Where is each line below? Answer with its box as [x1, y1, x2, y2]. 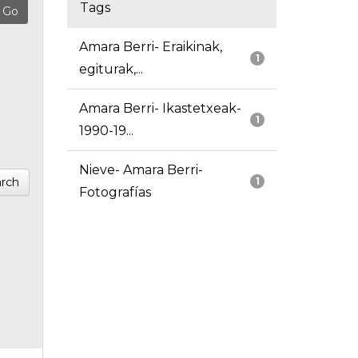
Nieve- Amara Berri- [78, 162, 203, 178]
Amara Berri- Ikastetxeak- [78, 101, 241, 117]
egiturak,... [78, 62, 143, 78]
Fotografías [78, 185, 151, 201]
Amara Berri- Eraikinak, [78, 39, 222, 55]
